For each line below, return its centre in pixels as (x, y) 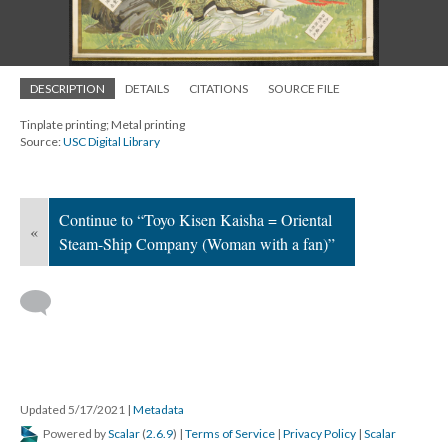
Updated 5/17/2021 (73, 409)
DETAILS (147, 88)
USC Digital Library (111, 141)
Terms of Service (230, 433)
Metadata (158, 409)
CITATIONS (218, 88)
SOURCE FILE (304, 88)
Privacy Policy (319, 433)
